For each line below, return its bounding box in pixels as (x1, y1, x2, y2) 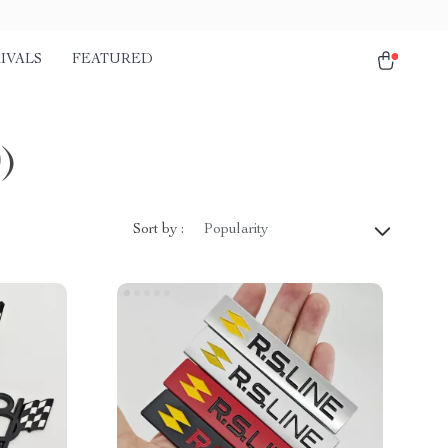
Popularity (204, 223, 268, 237)
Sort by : (133, 222, 184, 237)
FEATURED (72, 53, 153, 67)
